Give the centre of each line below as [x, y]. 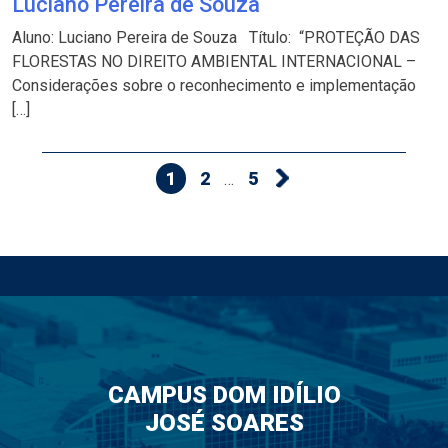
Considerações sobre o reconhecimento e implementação [214, 85]
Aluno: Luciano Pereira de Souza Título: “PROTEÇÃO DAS [216, 37]
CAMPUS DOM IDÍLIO [224, 395]
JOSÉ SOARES [224, 423]
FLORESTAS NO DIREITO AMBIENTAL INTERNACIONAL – [214, 61]
